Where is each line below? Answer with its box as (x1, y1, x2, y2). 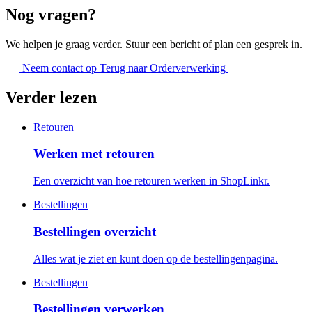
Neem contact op (19, 61, 100, 74)
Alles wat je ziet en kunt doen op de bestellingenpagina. (33, 252, 278, 265)
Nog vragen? (6, 5, 96, 24)
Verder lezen (6, 88, 97, 107)
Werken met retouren (33, 146, 155, 162)
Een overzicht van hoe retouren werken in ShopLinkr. (33, 175, 270, 187)
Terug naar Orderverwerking (100, 61, 228, 74)
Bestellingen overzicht (33, 224, 156, 239)
